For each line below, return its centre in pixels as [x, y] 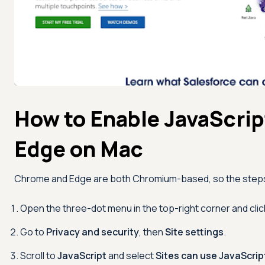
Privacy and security [93, 232]
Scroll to [39, 255]
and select [131, 255]
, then [152, 232]
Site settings [194, 232]
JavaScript [82, 255]
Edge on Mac [79, 148]
